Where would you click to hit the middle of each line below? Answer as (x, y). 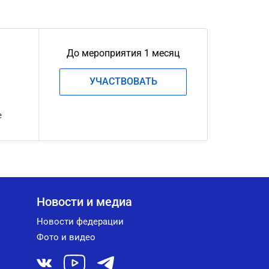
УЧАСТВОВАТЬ (123, 81)
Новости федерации (80, 222)
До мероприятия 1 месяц (123, 53)
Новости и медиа (84, 202)
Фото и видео (66, 237)
